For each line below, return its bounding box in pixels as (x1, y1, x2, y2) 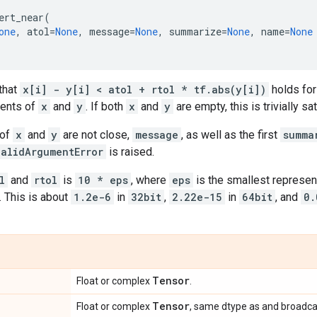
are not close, (60, 127, 132, 142)
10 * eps (78, 173, 128, 187)
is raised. (106, 144, 154, 158)
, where (131, 173, 169, 187)
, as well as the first (181, 127, 280, 142)
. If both (86, 99, 126, 113)
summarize (169, 24, 221, 38)
